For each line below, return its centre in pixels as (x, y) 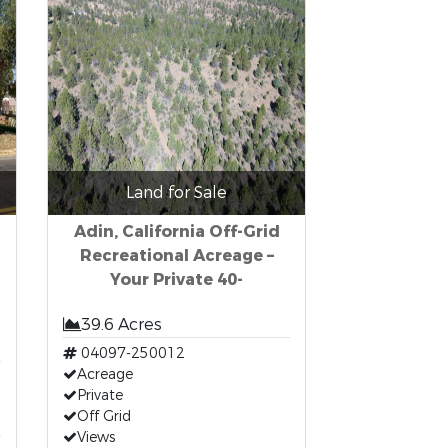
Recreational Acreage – (176, 255)
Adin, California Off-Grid (176, 231)
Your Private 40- (177, 279)
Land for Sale (177, 192)
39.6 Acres (122, 324)
